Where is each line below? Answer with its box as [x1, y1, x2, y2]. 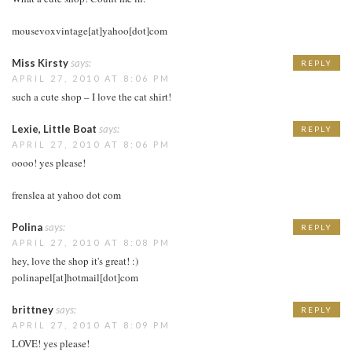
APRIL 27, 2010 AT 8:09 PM [12, 319, 170, 330]
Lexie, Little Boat [12, 122, 97, 135]
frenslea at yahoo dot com [12, 187, 121, 202]
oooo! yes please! [12, 155, 86, 170]
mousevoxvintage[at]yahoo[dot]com [12, 23, 167, 38]
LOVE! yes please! [12, 335, 90, 350]
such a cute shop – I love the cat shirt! [12, 89, 171, 104]
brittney [12, 302, 53, 316]
